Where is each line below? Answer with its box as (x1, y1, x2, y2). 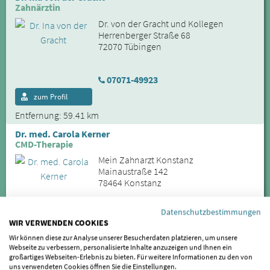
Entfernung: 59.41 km (15, 108, 99, 121)
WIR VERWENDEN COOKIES (9, 217, 108, 228)
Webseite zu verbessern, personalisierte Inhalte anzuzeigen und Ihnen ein (9, 242, 232, 251)
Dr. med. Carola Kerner (15, 127, 110, 140)
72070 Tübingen (98, 40, 162, 52)
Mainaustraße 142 (98, 165, 168, 178)
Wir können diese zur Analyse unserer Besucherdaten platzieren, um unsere (9, 233, 237, 242)
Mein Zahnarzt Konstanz (98, 154, 193, 166)
